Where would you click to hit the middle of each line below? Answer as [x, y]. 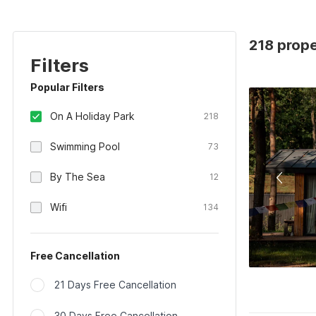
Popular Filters [67, 87]
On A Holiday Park [92, 116]
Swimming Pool [85, 146]
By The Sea [78, 177]
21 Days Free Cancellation [115, 285]
